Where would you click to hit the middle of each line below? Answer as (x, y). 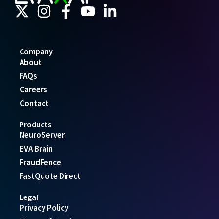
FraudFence (40, 162)
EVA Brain (36, 148)
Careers (33, 89)
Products (35, 124)
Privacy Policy (44, 208)
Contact (34, 103)
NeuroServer (42, 135)
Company (36, 51)
